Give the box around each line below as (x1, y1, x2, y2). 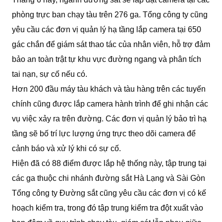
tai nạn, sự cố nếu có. (12, 70, 87, 79)
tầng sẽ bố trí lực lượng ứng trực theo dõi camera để (12, 129, 196, 138)
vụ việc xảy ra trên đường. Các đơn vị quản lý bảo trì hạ (12, 114, 207, 123)
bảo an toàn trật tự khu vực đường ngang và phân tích (12, 55, 201, 64)
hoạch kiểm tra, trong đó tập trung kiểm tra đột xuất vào (12, 204, 203, 213)
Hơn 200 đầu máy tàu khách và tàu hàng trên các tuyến (12, 85, 206, 94)
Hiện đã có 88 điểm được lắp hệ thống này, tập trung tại (12, 159, 207, 168)
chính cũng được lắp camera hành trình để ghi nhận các (12, 100, 208, 109)
